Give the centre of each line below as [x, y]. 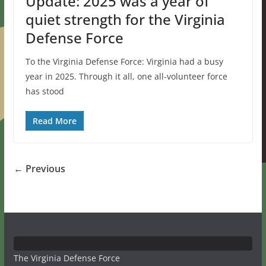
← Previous [39, 168]
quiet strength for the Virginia [125, 19]
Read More [54, 121]
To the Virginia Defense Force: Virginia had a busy [124, 61]
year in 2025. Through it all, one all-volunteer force [126, 76]
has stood [45, 91]
